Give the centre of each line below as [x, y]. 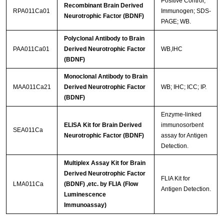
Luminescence [85, 195]
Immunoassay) [85, 205]
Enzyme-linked [181, 115]
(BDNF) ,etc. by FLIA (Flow [101, 184]
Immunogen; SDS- [186, 11]
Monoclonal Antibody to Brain [105, 77]
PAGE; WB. [176, 22]
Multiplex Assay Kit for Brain [104, 163]
